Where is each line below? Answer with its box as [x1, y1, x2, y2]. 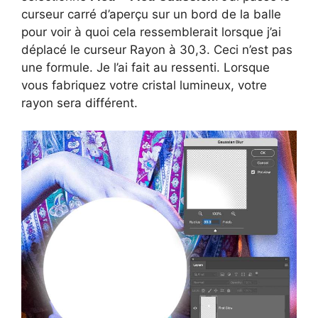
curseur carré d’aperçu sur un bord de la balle [21, 7, 281, 22]
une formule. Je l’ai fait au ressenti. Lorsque [21, 60, 270, 75]
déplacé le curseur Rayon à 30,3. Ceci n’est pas [21, 43, 292, 57]
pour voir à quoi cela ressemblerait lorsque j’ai [21, 25, 281, 40]
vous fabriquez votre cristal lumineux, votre [21, 78, 267, 93]
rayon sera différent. [21, 96, 138, 111]
